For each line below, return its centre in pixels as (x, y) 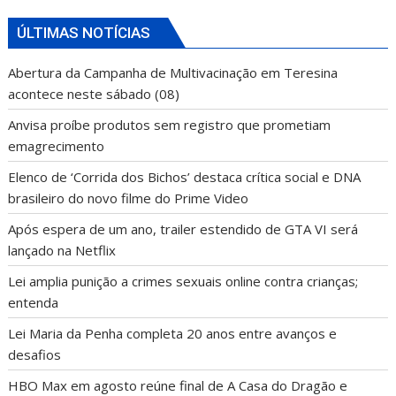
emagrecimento (57, 146)
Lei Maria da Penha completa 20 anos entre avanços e (173, 334)
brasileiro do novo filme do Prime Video (129, 198)
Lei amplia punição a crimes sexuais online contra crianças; (183, 282)
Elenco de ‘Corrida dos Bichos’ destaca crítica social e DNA (185, 177)
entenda (34, 303)
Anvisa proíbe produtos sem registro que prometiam (170, 125)
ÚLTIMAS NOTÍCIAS (84, 33)
